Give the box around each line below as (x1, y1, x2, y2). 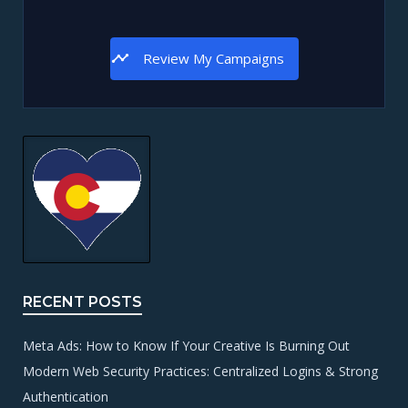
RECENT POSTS (23, 292, 142, 311)
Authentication (23, 387, 108, 405)
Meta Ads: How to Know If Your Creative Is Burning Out (23, 336, 350, 354)
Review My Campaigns (142, 48, 284, 67)
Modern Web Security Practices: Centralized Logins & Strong (23, 362, 378, 380)
